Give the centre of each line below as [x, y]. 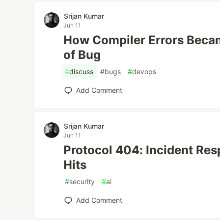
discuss [82, 71]
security [82, 181]
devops [144, 71]
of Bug [82, 55]
